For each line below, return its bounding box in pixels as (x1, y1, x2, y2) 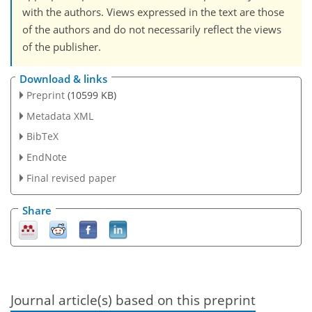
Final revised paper (26, 171, 116, 185)
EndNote (26, 150, 67, 164)
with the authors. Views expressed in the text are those (22, 5, 284, 19)
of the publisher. (22, 40, 101, 54)
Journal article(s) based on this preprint (10, 291, 256, 309)
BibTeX (26, 130, 58, 143)
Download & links (19, 71, 107, 86)
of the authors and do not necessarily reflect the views (22, 22, 281, 37)
